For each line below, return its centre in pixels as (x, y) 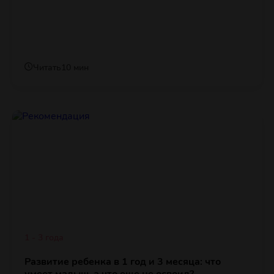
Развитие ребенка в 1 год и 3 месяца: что (123, 262)
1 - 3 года (44, 238)
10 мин (75, 68)
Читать (47, 68)
